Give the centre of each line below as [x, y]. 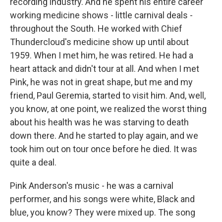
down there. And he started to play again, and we [104, 136]
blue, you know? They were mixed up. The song [103, 212]
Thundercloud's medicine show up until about [99, 42]
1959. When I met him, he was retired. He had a [102, 55]
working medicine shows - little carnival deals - [101, 15]
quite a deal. [33, 162]
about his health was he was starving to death [99, 122]
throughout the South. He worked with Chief [96, 28]
